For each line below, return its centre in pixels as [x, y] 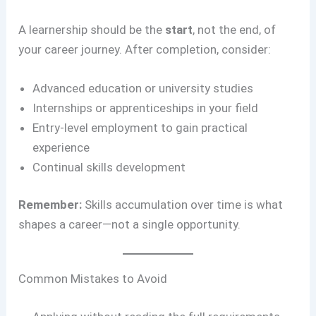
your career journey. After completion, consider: [145, 49]
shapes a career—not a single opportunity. [130, 225]
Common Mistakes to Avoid [93, 279]
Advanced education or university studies [143, 88]
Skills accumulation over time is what [183, 205]
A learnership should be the [92, 29]
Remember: [50, 205]
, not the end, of [235, 29]
